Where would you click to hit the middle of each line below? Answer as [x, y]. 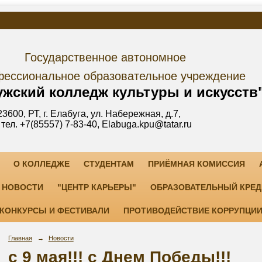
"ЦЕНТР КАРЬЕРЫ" [97, 187]
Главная [20, 238]
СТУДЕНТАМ [108, 164]
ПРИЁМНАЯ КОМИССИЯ [196, 164]
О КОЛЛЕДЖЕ [41, 164]
